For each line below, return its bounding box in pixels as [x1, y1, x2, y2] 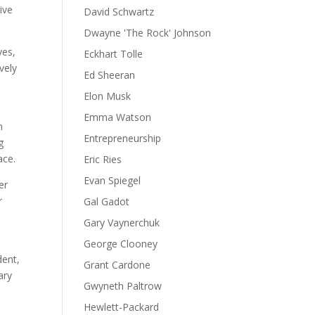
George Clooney [84, 237, 158, 250]
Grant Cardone [84, 258, 151, 271]
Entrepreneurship [84, 131, 162, 145]
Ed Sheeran [84, 68, 136, 82]
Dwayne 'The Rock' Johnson [84, 26, 212, 39]
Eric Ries [84, 153, 122, 166]
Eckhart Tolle [84, 47, 143, 60]
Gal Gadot [84, 195, 130, 208]
